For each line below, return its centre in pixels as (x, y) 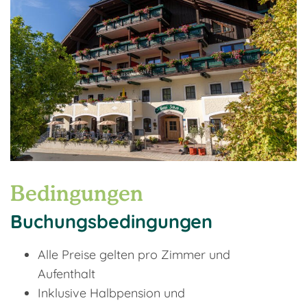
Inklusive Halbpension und (111, 293)
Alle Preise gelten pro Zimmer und (134, 255)
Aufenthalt (66, 274)
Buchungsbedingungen (111, 222)
